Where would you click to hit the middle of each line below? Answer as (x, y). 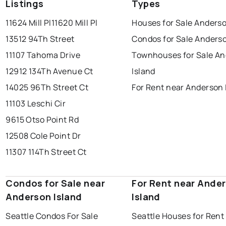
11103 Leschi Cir (36, 104)
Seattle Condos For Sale (52, 216)
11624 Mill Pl (29, 23)
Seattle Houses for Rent (178, 216)
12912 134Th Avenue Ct (49, 71)
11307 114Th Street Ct (46, 152)
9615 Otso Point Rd (42, 120)
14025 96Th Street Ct (47, 88)
